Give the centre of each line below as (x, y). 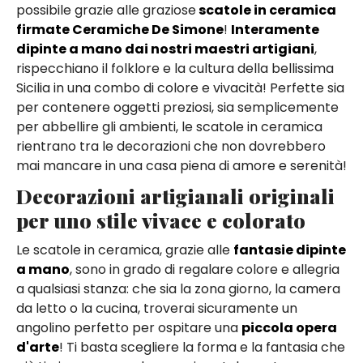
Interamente (275, 30)
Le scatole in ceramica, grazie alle (125, 250)
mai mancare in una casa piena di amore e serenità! (181, 166)
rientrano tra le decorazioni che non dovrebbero (171, 147)
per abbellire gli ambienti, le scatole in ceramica (169, 127)
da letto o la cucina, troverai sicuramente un (157, 309)
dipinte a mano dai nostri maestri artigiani (165, 49)
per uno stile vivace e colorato (161, 220)
